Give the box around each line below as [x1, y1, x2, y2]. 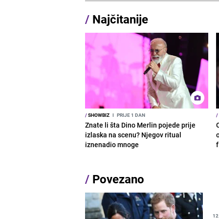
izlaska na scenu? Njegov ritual [85, 130, 182, 139]
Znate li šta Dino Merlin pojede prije [85, 120, 196, 130]
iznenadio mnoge [85, 139, 139, 149]
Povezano [89, 171, 145, 187]
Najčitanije [92, 11, 149, 27]
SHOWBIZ [87, 111, 110, 118]
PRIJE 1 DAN [116, 111, 146, 118]
